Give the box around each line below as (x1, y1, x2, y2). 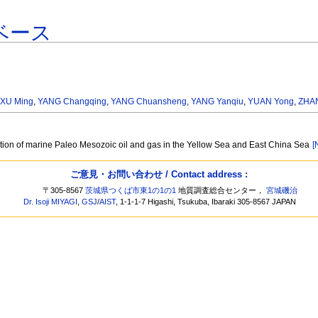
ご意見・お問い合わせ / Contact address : (70, 168, 248, 180)
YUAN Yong (248, 97, 295, 107)
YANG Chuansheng (111, 97, 187, 107)
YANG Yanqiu (191, 97, 244, 107)
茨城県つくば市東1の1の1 (85, 186, 177, 195)
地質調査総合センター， (176, 186, 267, 195)
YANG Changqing (38, 97, 107, 107)
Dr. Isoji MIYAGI (23, 197, 78, 207)
